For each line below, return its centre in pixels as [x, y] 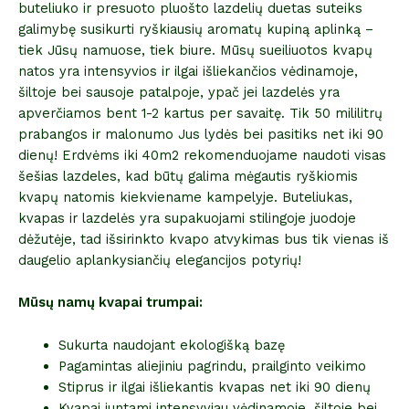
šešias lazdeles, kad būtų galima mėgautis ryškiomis [188, 176]
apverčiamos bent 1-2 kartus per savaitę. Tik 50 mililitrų [200, 113]
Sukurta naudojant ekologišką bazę [171, 345]
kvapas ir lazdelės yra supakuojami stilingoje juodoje [187, 218]
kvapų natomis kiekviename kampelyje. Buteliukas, [185, 197]
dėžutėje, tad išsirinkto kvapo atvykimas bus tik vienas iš [204, 239]
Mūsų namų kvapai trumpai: [110, 303]
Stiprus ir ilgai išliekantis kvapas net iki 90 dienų [214, 387]
